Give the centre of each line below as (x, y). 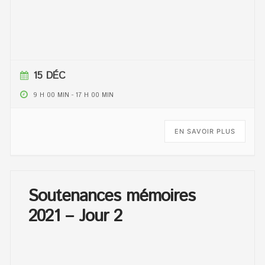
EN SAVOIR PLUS (205, 132)
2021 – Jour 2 (75, 217)
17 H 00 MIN (95, 96)
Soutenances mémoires (112, 197)
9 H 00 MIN (51, 96)
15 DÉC (50, 76)
